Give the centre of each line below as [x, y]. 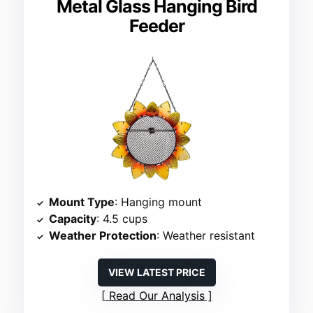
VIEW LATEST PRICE [156, 272]
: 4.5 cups [122, 219]
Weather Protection [103, 236]
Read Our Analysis [156, 296]
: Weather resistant [206, 236]
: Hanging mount [159, 202]
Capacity [73, 219]
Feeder [156, 26]
